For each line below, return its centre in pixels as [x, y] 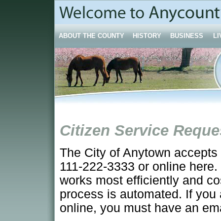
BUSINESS [186, 36]
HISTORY [147, 36]
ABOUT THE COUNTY [92, 36]
